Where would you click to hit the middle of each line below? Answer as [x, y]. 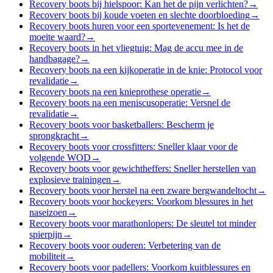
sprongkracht [54, 135]
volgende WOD [60, 157]
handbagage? [55, 58]
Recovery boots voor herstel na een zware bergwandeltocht [143, 190]
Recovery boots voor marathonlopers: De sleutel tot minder [143, 223]
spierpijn [46, 234]
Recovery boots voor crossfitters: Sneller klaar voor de [133, 146]
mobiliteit [47, 256]
